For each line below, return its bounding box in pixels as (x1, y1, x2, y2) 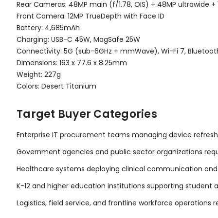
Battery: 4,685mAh (17, 22, 80, 33)
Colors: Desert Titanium (17, 81, 96, 91)
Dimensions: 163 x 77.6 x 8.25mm (17, 57, 127, 68)
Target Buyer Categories (17, 106, 157, 122)
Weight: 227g (17, 69, 61, 79)
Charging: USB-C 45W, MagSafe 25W (17, 34, 140, 44)
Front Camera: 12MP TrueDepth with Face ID (17, 11, 164, 21)
